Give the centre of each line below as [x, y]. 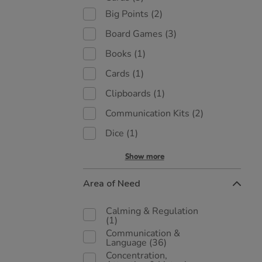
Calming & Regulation [152, 211]
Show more [144, 156]
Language [127, 243]
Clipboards [129, 94]
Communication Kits [149, 113]
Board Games [135, 34]
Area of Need [112, 184]
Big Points [128, 14]
